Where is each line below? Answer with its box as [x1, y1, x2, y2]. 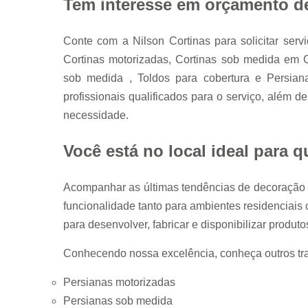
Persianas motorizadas [63, 276, 175, 288]
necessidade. [63, 109, 129, 121]
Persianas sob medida [63, 294, 173, 307]
